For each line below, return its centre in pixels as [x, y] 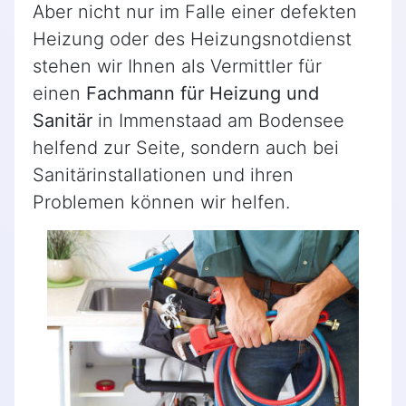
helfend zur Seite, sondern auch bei [186, 148]
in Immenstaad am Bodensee [218, 121]
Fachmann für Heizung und [203, 94]
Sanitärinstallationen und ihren [163, 175]
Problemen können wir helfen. [161, 203]
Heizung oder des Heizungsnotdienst [192, 39]
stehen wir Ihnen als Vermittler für [177, 67]
